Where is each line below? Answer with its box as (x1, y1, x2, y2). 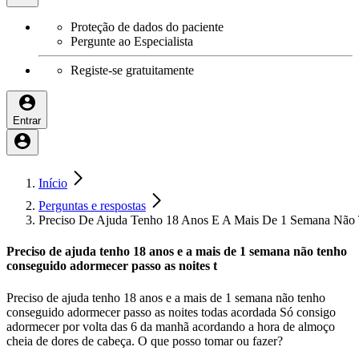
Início (38, 176, 67, 190)
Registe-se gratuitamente (71, 63, 194, 77)
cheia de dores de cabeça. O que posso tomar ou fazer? (6, 333, 283, 348)
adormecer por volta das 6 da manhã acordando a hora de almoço (6, 319, 335, 333)
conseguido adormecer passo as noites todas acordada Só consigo (6, 305, 336, 319)
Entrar (13, 115, 41, 127)
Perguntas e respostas (38, 199, 146, 212)
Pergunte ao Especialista (71, 34, 193, 48)
